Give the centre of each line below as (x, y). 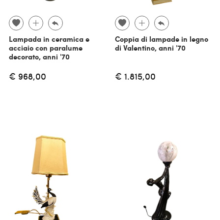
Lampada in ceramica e (49, 39)
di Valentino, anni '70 (150, 48)
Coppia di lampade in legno (162, 39)
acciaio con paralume (45, 48)
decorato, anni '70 (39, 57)
